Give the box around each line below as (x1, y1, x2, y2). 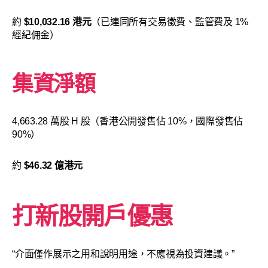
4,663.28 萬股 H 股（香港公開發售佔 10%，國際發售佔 (12, 116, 243, 126)
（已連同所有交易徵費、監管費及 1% (91, 17, 249, 27)
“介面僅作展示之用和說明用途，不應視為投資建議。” (12, 249, 235, 259)
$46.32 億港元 (23, 160, 83, 170)
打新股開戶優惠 (12, 203, 173, 229)
